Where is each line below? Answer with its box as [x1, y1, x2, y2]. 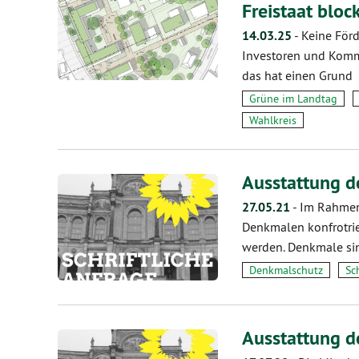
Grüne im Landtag [249, 91, 337, 106]
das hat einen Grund [242, 67, 353, 83]
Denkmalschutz [249, 263, 323, 277]
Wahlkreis [249, 113, 296, 127]
